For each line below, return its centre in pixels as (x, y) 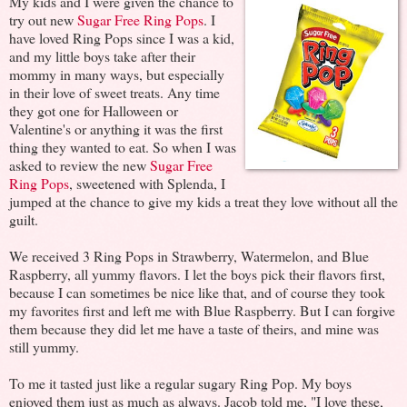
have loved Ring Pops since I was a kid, (122, 38)
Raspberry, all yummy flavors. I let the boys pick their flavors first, (197, 274)
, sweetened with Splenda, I (147, 184)
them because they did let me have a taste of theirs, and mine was (194, 329)
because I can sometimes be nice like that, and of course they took (197, 293)
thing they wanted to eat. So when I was (123, 147)
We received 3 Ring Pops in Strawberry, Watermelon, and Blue (189, 256)
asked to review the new (79, 165)
